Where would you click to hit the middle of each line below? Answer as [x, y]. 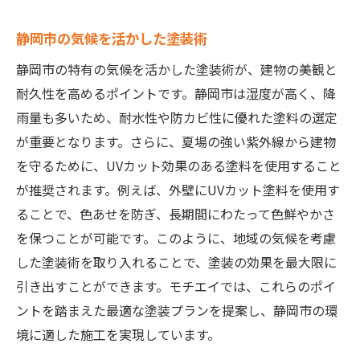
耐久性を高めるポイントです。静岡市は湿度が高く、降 [176, 94]
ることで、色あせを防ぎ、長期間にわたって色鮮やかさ [176, 214]
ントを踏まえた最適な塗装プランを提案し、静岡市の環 [177, 311]
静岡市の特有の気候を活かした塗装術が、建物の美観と [177, 70]
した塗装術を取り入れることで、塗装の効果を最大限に [176, 262]
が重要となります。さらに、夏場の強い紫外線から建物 [176, 142]
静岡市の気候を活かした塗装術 [112, 39]
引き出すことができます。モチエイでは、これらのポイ [176, 286]
